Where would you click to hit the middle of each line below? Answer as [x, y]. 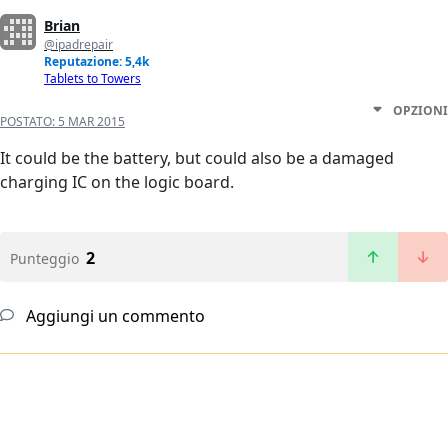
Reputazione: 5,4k [96, 62]
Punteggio [44, 259]
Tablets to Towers [92, 79]
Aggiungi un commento [113, 316]
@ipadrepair [78, 45]
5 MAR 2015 [91, 122]
